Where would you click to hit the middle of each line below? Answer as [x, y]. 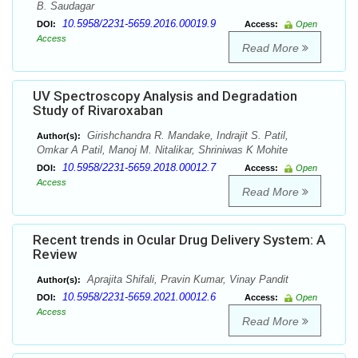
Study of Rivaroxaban [98, 111]
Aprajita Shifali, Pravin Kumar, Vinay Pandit [186, 280]
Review [55, 255]
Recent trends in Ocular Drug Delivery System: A [179, 240]
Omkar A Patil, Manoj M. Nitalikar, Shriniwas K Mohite [162, 150]
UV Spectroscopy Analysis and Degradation [165, 96]
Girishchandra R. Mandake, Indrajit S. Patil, [186, 136]
